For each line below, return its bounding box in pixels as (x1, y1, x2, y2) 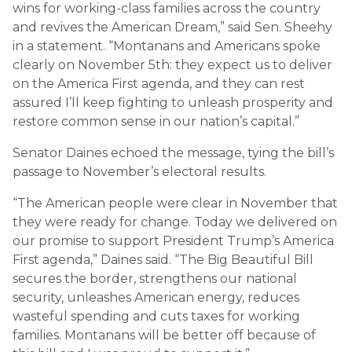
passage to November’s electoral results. (13, 163, 266, 179)
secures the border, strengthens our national (13, 270, 297, 286)
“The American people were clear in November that (13, 195, 338, 211)
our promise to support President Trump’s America (13, 233, 334, 248)
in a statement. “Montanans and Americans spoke (13, 38, 321, 53)
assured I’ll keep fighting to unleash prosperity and (13, 94, 333, 110)
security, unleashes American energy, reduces (13, 289, 299, 305)
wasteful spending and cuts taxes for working (13, 308, 300, 324)
